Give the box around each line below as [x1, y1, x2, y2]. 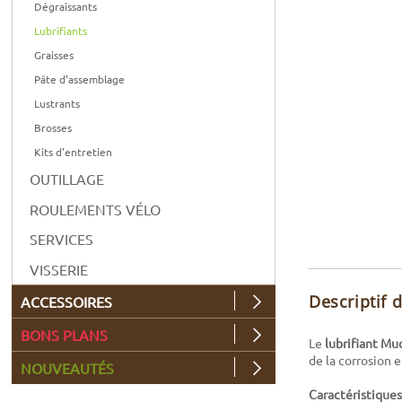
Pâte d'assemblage [34, 71, 126, 86]
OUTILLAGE [30, 170, 105, 188]
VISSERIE [30, 259, 89, 278]
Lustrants [34, 95, 81, 110]
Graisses [34, 47, 74, 62]
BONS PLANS [21, 325, 109, 344]
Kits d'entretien [34, 144, 113, 159]
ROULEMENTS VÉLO [30, 199, 162, 218]
